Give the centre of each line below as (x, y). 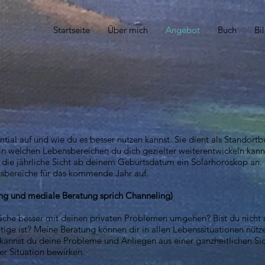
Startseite (72, 30)
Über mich (128, 30)
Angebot (183, 30)
